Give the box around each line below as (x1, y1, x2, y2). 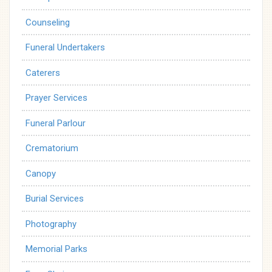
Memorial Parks (25, 243, 87, 254)
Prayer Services (25, 92, 87, 103)
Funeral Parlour (25, 117, 86, 129)
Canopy (25, 168, 56, 179)
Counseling (25, 16, 70, 28)
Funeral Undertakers (25, 42, 105, 53)
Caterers (25, 67, 60, 78)
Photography (25, 218, 76, 229)
